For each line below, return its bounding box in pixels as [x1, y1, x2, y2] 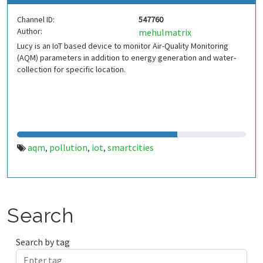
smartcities [107, 141, 154, 153]
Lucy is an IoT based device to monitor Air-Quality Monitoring [17, 41, 228, 51]
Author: [17, 26, 42, 36]
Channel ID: [17, 14, 55, 25]
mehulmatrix [139, 26, 191, 38]
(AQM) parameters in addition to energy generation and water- [17, 52, 236, 63]
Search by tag [16, 236, 70, 248]
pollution [49, 141, 87, 153]
